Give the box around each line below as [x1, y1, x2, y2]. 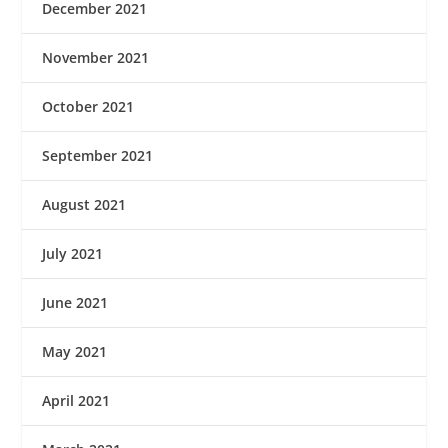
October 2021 [42, 97, 135, 117]
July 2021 [42, 244, 104, 264]
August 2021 [42, 195, 127, 215]
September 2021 [42, 146, 154, 166]
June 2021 [42, 293, 109, 313]
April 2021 [42, 391, 111, 411]
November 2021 [42, 48, 150, 68]
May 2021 [42, 342, 108, 362]
